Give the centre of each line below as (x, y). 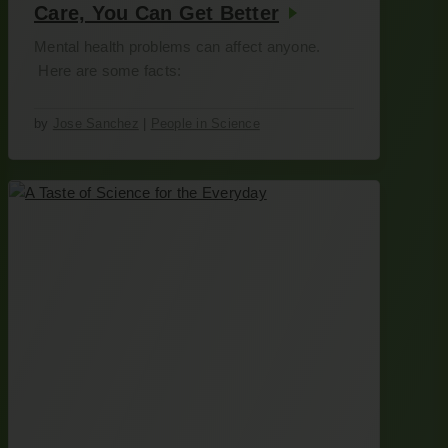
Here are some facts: (108, 70)
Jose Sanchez (95, 123)
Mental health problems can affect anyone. (177, 46)
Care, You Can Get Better (156, 13)
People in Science (205, 123)
